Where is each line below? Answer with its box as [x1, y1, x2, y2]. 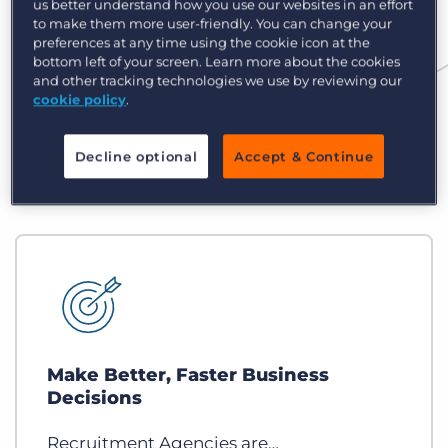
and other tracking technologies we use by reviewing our [33, 72, 403, 89]
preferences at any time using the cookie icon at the [33, 34, 371, 51]
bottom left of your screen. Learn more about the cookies [33, 53, 401, 70]
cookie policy [33, 91, 127, 108]
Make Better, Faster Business [47, 364, 329, 387]
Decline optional [74, 148, 198, 165]
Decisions [47, 387, 142, 410]
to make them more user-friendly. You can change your [33, 15, 393, 32]
